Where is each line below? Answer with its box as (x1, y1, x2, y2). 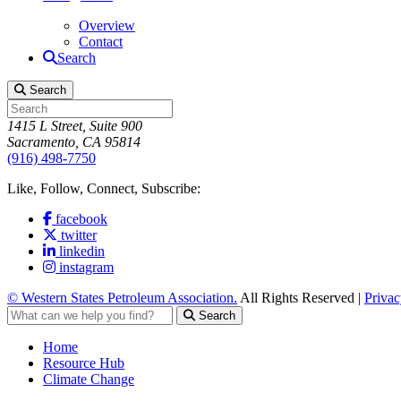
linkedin (59, 243, 105, 259)
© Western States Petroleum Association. (7, 290, 237, 305)
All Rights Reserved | (237, 290, 364, 305)
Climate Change (43, 371, 134, 387)
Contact (79, 34, 123, 49)
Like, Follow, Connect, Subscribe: (7, 181, 200, 196)
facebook (55, 211, 107, 226)
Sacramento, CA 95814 (7, 134, 141, 149)
